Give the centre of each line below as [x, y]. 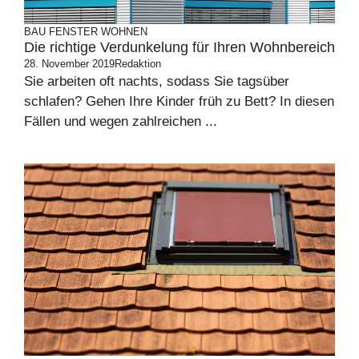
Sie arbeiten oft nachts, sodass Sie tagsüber [157, 82]
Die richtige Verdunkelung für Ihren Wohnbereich [179, 48]
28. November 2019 [69, 64]
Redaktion [138, 64]
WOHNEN [124, 32]
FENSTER [73, 32]
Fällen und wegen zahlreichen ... [121, 122]
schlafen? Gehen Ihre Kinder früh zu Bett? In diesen [179, 102]
